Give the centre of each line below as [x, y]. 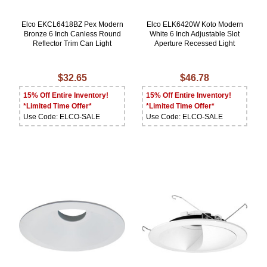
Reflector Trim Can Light [72, 44]
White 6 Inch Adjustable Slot [195, 34]
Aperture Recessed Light [195, 44]
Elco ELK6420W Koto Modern [195, 25]
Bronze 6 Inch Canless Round [72, 34]
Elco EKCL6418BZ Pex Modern [72, 25]
